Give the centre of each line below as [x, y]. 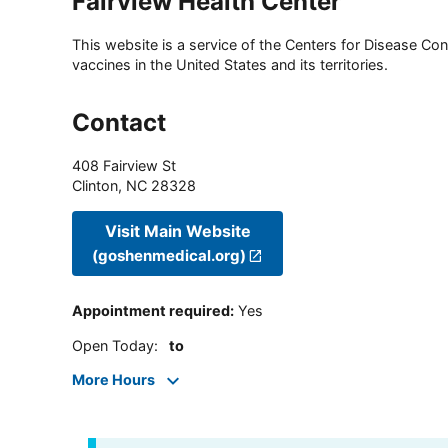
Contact [119, 123]
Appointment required [151, 311]
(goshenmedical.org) [169, 255]
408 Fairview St [124, 166]
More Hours [113, 380]
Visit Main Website [177, 230]
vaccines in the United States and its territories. [230, 65]
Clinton [95, 186]
